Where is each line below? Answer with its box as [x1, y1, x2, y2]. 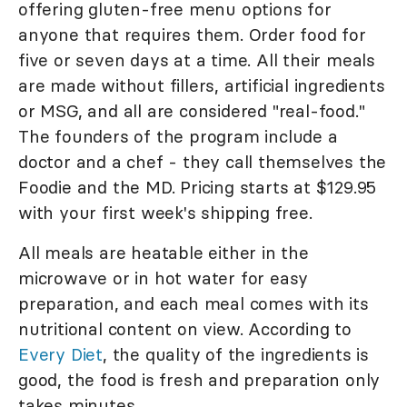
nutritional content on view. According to [18, 317, 352, 340]
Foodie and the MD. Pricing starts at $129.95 [18, 175, 377, 198]
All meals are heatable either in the [18, 241, 309, 263]
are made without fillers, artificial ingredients [18, 74, 385, 96]
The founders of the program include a [18, 124, 338, 147]
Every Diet [18, 342, 104, 365]
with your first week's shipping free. [18, 201, 313, 223]
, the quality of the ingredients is [103, 342, 370, 365]
